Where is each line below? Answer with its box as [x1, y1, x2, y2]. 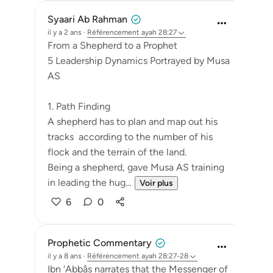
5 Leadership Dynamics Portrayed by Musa [48, 55, 230, 66]
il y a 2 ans [48, 28, 82, 37]
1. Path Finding [48, 101, 110, 112]
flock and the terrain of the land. [48, 146, 186, 158]
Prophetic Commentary [48, 237, 152, 249]
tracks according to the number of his [48, 131, 213, 143]
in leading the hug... [48, 177, 131, 188]
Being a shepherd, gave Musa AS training [48, 161, 224, 173]
